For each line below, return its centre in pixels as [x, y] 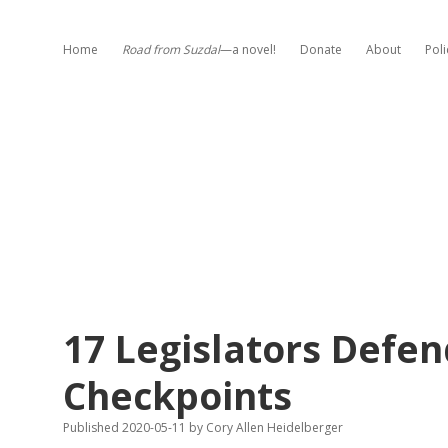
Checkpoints [177, 395]
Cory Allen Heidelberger [273, 427]
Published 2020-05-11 [126, 427]
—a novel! [248, 49]
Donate [321, 49]
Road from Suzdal [171, 49]
